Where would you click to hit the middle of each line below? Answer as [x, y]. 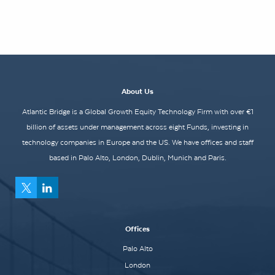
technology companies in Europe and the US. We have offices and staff [137, 142]
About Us [137, 91]
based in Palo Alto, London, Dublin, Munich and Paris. [137, 158]
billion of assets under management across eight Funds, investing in [137, 127]
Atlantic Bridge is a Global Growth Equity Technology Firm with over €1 [137, 112]
